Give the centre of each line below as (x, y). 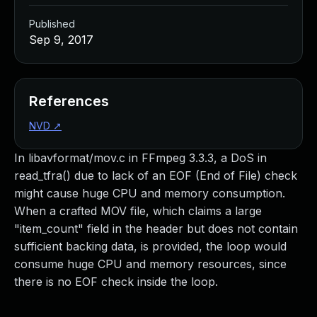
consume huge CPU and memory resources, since (150, 264)
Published (52, 24)
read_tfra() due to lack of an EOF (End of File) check (156, 175)
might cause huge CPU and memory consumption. (150, 193)
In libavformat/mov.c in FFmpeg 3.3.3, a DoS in (140, 158)
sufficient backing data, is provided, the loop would (150, 246)
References (69, 101)
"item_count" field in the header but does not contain (156, 229)
